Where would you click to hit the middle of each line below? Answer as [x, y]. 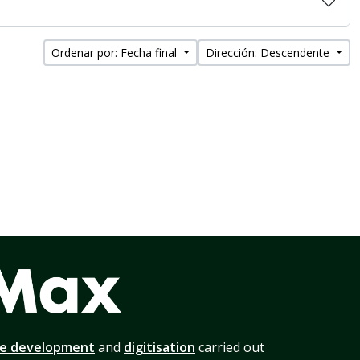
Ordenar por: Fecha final [116, 53]
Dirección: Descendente [270, 53]
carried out [230, 347]
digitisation [160, 347]
